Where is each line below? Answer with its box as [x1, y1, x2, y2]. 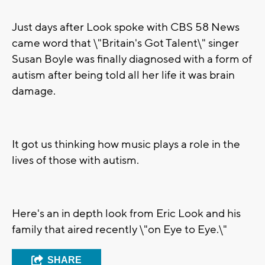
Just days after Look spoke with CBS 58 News [12, 20, 240, 35]
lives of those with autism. [12, 153, 139, 168]
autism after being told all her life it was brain [12, 68, 235, 83]
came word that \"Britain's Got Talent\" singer [12, 36, 239, 51]
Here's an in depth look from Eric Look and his [12, 206, 241, 221]
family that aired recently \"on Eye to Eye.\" [12, 222, 227, 237]
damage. [12, 84, 56, 99]
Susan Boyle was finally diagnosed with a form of [12, 52, 252, 67]
